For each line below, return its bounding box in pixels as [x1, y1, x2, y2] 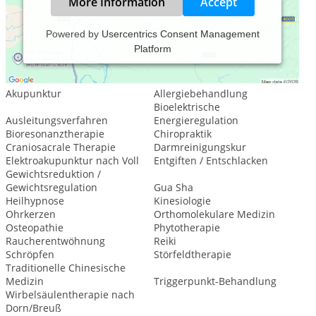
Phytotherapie [153, 221, 220, 234]
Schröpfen [6, 248, 54, 261]
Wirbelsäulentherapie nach [6, 288, 135, 301]
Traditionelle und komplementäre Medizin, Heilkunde [6, 66, 288, 81]
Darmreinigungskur [153, 140, 246, 154]
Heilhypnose [6, 194, 64, 207]
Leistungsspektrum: [6, 44, 126, 61]
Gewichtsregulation [6, 181, 97, 194]
